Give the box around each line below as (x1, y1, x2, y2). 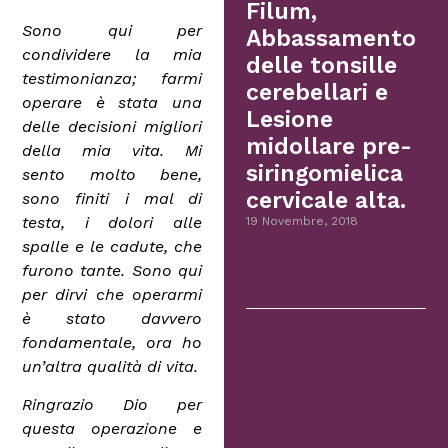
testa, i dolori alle (22, 212, 202, 232)
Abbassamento (246, 25, 417, 53)
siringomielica (246, 160, 404, 188)
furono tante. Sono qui (22, 260, 202, 280)
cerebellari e (246, 79, 389, 107)
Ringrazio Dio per (22, 395, 202, 415)
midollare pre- (246, 133, 413, 161)
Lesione (246, 106, 334, 134)
